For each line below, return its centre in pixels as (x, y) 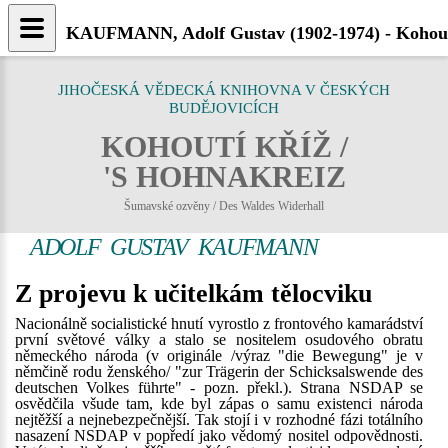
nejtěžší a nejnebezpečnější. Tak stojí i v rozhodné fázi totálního (219, 419)
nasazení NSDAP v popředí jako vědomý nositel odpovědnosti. (219, 435)
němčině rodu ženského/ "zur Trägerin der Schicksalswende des (219, 371)
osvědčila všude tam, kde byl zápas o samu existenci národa (219, 403)
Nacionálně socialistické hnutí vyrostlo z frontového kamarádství (219, 323)
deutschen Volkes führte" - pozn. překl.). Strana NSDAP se (219, 387)
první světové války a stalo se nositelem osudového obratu (219, 339)
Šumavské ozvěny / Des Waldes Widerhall (224, 206)
